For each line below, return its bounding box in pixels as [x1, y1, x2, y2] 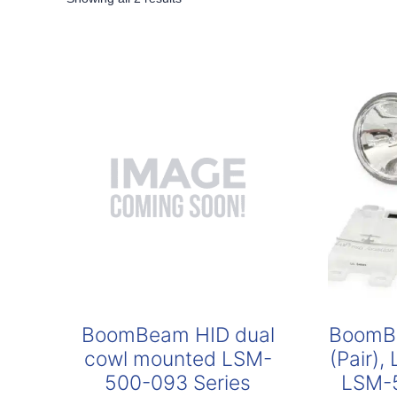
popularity [181, 30, 237, 45]
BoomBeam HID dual [81, 322, 275, 347]
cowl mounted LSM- [83, 346, 272, 371]
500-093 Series [105, 370, 252, 395]
